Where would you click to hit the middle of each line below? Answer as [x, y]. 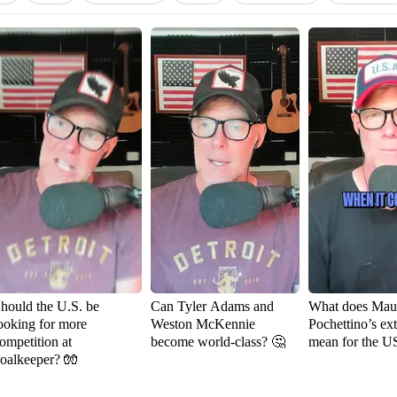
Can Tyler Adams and [212, 306]
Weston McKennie [203, 324]
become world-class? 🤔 [218, 342]
